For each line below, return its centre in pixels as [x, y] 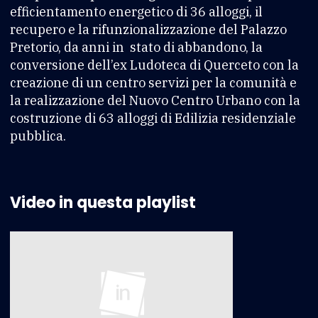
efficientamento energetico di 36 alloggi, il [136, 11]
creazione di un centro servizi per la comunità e [153, 82]
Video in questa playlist [103, 202]
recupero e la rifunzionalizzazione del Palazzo [148, 29]
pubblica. [38, 136]
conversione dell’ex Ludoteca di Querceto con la [154, 65]
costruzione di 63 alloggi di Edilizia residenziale [153, 118]
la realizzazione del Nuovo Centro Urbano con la [155, 100]
